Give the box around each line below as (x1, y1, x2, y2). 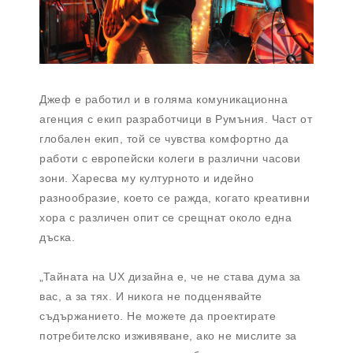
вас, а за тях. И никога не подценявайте (39, 289, 262, 303)
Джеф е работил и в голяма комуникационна (39, 92, 288, 106)
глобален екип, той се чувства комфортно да (39, 132, 288, 145)
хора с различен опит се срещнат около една (39, 210, 292, 224)
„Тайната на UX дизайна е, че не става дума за (39, 269, 301, 283)
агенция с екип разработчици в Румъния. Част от (39, 112, 312, 125)
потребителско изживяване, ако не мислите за (39, 329, 297, 342)
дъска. (39, 230, 75, 243)
